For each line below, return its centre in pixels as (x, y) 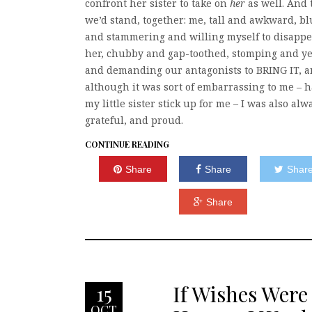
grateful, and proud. (134, 120)
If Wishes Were (240, 294)
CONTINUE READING (127, 144)
